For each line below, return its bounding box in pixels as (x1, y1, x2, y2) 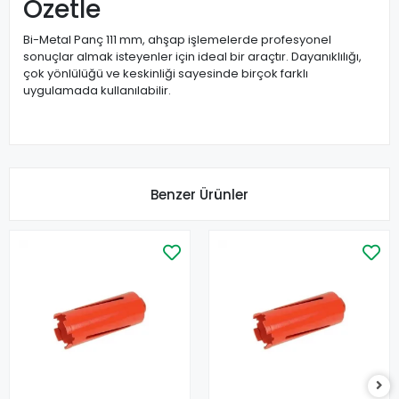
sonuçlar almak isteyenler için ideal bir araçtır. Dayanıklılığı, (23, 48, 362, 65)
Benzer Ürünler (151, 184, 248, 204)
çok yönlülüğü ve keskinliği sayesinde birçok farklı (23, 65, 308, 82)
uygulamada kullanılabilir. (23, 82, 171, 99)
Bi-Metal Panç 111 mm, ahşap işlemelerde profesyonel (23, 31, 331, 48)
